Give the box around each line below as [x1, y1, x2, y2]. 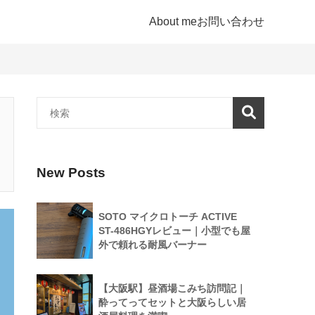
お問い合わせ [197, 15, 264, 27]
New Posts [37, 165, 105, 180]
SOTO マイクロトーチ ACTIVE [98, 210, 237, 222]
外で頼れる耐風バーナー [98, 238, 207, 250]
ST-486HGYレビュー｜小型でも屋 [98, 224, 250, 236]
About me [149, 15, 197, 27]
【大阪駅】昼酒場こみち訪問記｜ [98, 282, 246, 294]
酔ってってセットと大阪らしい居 [98, 296, 246, 308]
